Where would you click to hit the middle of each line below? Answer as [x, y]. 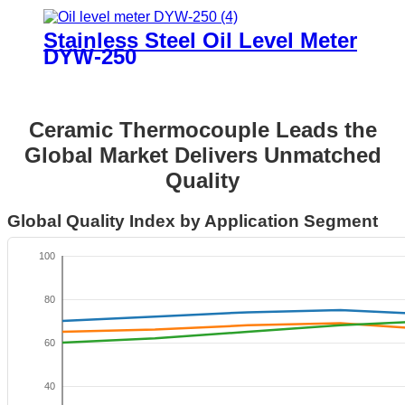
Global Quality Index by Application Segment [193, 221]
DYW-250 [90, 57]
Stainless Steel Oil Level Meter [200, 41]
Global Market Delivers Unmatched [202, 155]
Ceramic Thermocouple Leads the [202, 129]
